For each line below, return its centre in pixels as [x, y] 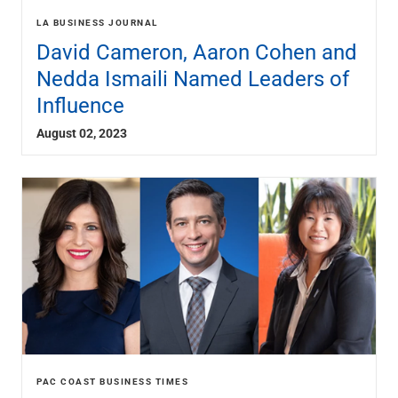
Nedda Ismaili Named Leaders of [193, 79]
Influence [80, 105]
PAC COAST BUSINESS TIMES [112, 382]
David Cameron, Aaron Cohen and [197, 52]
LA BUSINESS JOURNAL [97, 23]
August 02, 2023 [82, 133]
